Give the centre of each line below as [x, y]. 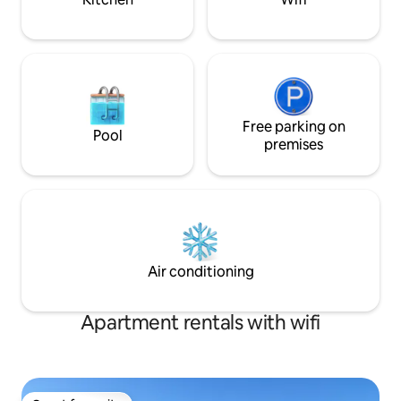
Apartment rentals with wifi [200, 323]
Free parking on [294, 127]
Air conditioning [200, 272]
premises [294, 145]
